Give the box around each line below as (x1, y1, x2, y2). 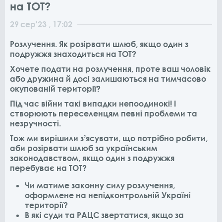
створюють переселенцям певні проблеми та (10, 108, 197, 118)
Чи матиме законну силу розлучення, (25, 180, 175, 190)
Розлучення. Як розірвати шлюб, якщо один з (10, 39, 188, 49)
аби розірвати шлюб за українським (10, 143, 158, 153)
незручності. (10, 118, 61, 128)
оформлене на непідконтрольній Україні (25, 190, 191, 200)
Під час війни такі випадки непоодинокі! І (10, 98, 176, 109)
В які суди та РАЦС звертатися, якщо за (25, 210, 184, 220)
